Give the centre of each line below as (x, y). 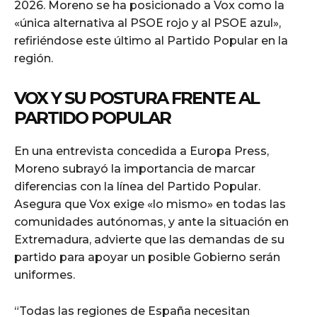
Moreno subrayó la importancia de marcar (135, 168)
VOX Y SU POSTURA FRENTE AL (137, 98)
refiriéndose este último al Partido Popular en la (151, 40)
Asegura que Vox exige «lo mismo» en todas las (150, 204)
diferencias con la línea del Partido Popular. (137, 186)
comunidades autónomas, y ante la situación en (151, 221)
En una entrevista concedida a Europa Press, (142, 151)
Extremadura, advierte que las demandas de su (149, 239)
